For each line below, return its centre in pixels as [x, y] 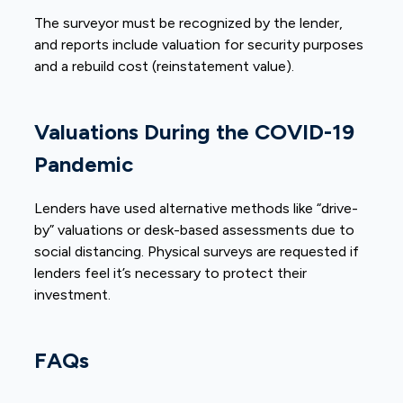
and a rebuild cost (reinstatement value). [165, 66]
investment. [73, 294]
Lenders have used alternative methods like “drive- [197, 208]
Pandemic [84, 164]
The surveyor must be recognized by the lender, [189, 22]
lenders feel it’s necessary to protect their [171, 273]
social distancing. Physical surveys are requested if [197, 251]
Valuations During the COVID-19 [195, 131]
